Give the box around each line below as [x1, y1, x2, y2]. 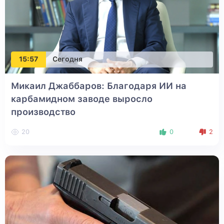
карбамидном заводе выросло [11, 93, 152, 104]
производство [11, 106, 75, 117]
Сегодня [52, 55, 82, 63]
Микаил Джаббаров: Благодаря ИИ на [11, 80, 186, 91]
